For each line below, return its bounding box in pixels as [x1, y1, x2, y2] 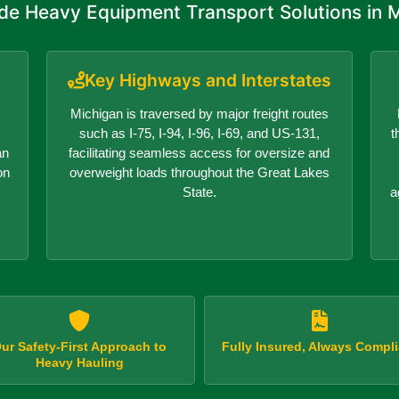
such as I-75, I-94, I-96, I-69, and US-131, [78, 125, 320, 141]
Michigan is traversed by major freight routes [69, 105, 329, 121]
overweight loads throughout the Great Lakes [69, 164, 330, 180]
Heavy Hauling [35, 354, 124, 370]
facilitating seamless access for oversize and [69, 144, 330, 160]
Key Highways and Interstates [84, 69, 331, 91]
